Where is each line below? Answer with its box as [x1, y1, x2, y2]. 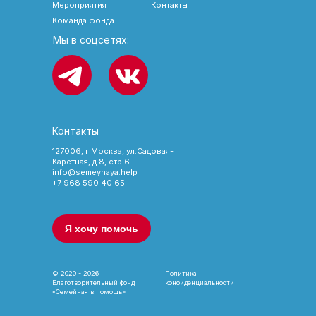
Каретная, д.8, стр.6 [52, 157, 130, 166]
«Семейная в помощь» [52, 288, 126, 296]
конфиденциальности [165, 279, 234, 286]
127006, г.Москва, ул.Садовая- [52, 146, 174, 156]
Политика [165, 269, 197, 277]
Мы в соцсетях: [53, 34, 129, 46]
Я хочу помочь [65, 222, 138, 234]
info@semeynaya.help [52, 167, 138, 177]
